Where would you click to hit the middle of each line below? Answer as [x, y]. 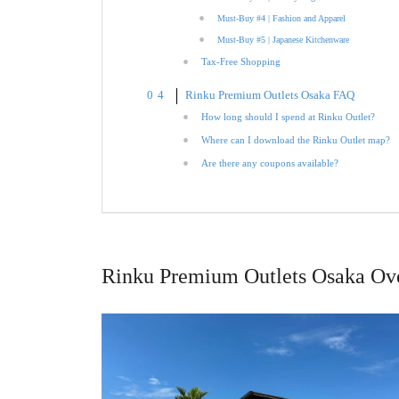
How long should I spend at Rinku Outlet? [288, 116]
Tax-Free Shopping [240, 61]
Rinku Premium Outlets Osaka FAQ [269, 95]
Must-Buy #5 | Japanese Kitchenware [283, 39]
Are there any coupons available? [269, 163]
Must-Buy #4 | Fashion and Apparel [281, 18]
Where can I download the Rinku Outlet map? [295, 139]
